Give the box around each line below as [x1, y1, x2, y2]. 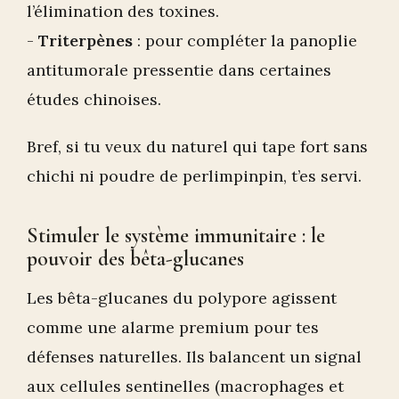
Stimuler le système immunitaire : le [27, 223, 325, 249]
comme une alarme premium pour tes [27, 317, 319, 338]
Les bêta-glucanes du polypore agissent [27, 288, 337, 309]
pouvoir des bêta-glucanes [27, 246, 244, 273]
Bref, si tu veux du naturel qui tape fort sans [27, 136, 368, 158]
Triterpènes [38, 30, 133, 52]
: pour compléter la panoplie [133, 30, 357, 52]
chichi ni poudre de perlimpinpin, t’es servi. [27, 166, 362, 187]
